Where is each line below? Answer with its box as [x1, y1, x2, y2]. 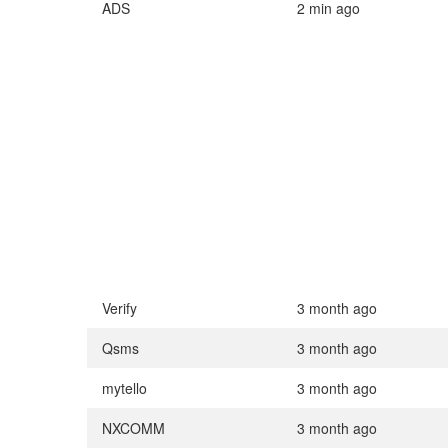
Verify [102, 298, 137, 319]
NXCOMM [102, 418, 165, 439]
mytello [102, 378, 147, 399]
